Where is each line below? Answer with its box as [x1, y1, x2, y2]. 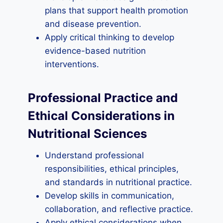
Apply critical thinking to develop [45, 32, 174, 42]
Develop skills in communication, [45, 191, 174, 201]
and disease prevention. [45, 19, 141, 29]
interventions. [45, 59, 99, 69]
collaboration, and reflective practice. [45, 204, 193, 214]
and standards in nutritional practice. [45, 177, 192, 187]
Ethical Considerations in [28, 109, 175, 123]
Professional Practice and [28, 91, 178, 105]
